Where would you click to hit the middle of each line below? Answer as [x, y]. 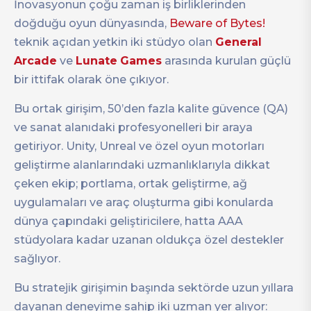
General [238, 42]
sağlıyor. [37, 259]
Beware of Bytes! [217, 23]
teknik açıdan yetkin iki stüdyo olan [115, 42]
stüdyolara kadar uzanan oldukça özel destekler [149, 240]
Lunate [96, 61]
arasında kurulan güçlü [226, 61]
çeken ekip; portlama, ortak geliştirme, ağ [131, 184]
